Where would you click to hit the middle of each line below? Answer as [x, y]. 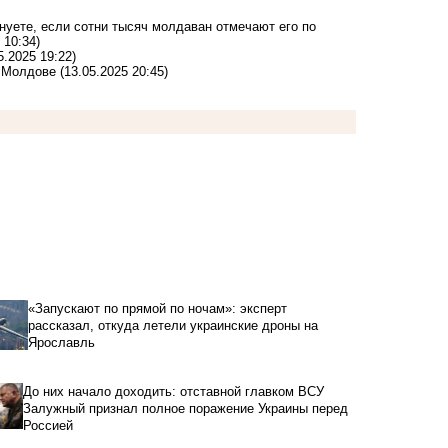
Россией [47, 425]
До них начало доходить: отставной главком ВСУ [173, 391]
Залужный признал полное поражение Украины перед [185, 408]
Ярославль [61, 342]
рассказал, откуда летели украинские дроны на [172, 325]
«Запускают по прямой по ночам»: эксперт [157, 308]
